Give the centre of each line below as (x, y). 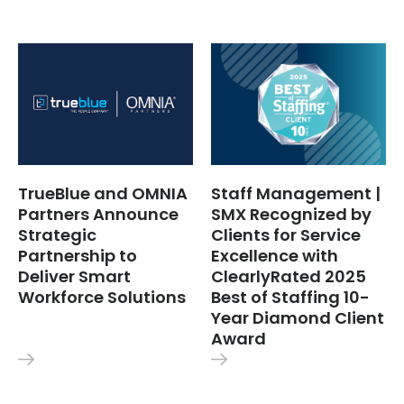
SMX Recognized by (291, 214)
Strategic (57, 234)
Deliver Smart (74, 276)
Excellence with (274, 255)
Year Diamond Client (297, 317)
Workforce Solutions (102, 297)
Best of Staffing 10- (290, 297)
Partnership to (78, 255)
